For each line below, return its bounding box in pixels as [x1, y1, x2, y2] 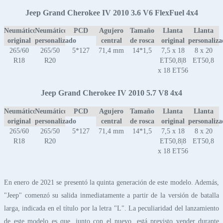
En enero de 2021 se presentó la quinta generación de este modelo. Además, [4, 178, 219, 186]
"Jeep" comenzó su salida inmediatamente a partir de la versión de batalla [4, 191, 219, 199]
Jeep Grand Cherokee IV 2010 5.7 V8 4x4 [41, 88, 182, 98]
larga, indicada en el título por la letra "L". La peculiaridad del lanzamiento [4, 204, 219, 212]
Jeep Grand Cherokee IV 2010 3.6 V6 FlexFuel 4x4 [25, 7, 198, 17]
